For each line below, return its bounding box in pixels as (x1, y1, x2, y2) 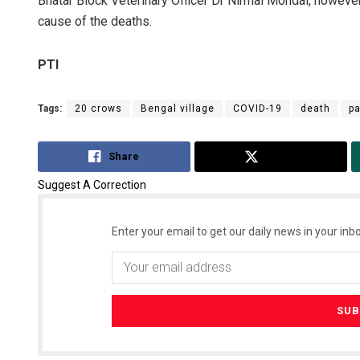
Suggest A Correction (38, 178, 146, 191)
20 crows (75, 103, 122, 115)
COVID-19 (233, 103, 282, 115)
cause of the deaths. (38, 14, 152, 30)
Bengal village (141, 103, 215, 115)
